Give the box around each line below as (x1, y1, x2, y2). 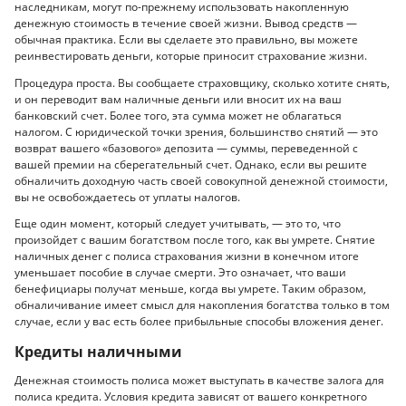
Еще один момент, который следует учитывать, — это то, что (14, 216, 341, 232)
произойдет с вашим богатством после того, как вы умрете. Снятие (14, 232, 375, 248)
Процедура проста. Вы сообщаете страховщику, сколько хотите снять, (14, 74, 390, 91)
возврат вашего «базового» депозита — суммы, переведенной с (14, 140, 358, 156)
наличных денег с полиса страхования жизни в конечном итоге (14, 248, 359, 265)
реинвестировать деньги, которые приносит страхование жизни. (14, 48, 367, 64)
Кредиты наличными (14, 341, 182, 362)
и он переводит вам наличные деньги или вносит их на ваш (14, 91, 342, 107)
